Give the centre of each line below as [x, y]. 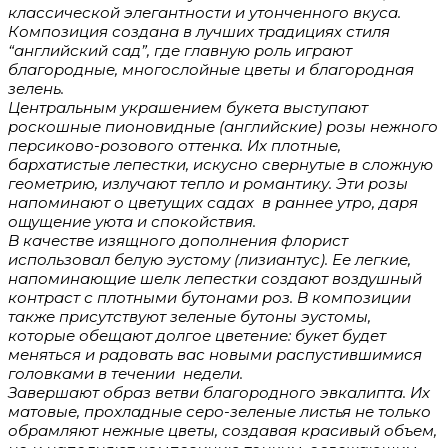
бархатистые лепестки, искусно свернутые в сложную [220, 164]
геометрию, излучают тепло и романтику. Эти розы [208, 183]
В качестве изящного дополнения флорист [178, 240]
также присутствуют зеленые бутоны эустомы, [189, 316]
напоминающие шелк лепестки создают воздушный [215, 278]
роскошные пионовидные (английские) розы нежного [223, 126]
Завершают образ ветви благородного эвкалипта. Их [219, 392]
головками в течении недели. [125, 373]
